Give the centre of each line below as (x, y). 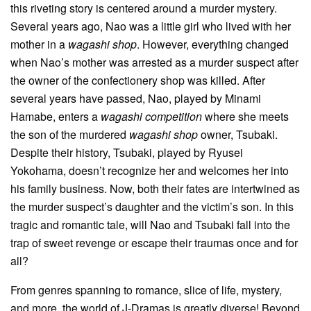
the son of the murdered (70, 134)
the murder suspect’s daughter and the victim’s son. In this (152, 206)
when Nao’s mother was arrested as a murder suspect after (154, 62)
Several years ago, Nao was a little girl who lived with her (151, 26)
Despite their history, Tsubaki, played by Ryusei (127, 152)
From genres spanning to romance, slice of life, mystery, (146, 289)
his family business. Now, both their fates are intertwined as (155, 188)
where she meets (245, 116)
